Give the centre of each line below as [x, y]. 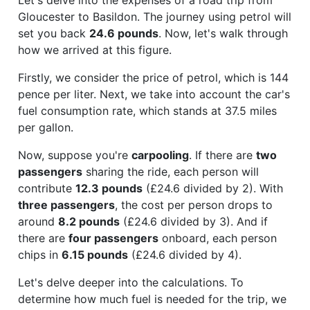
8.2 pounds [89, 221]
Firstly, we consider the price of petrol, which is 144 [153, 77]
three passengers [66, 204]
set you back [54, 33]
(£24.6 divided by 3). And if [194, 221]
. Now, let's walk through [223, 33]
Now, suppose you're [75, 155]
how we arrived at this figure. [95, 49]
